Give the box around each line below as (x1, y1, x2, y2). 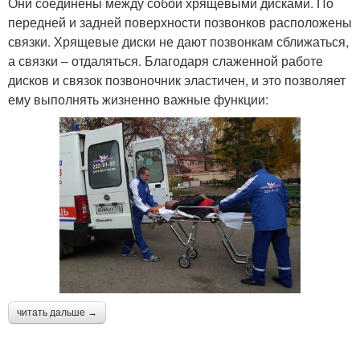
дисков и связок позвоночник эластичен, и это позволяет (8, 71, 346, 90)
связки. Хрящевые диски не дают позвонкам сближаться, (8, 32, 349, 51)
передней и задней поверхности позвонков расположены (8, 13, 352, 32)
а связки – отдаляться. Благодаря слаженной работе (8, 51, 323, 71)
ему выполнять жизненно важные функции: (8, 90, 268, 109)
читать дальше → (17, 307, 97, 319)
